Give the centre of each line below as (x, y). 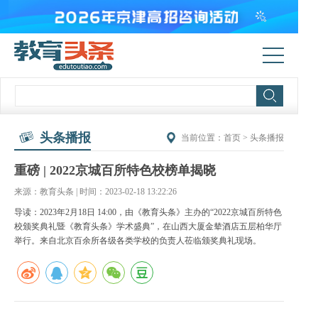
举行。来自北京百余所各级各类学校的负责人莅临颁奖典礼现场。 (138, 240)
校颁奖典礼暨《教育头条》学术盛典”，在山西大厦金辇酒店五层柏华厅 (148, 226)
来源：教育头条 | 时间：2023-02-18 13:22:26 (95, 191)
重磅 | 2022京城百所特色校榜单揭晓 (115, 170)
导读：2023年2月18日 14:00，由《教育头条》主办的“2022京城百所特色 (148, 212)
